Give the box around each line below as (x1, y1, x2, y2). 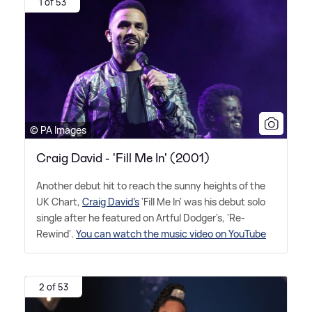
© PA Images (30, 123, 86, 137)
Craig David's (82, 195, 139, 209)
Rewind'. (36, 227, 76, 241)
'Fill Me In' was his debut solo (139, 195, 265, 209)
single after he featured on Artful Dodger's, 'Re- (36, 211, 245, 225)
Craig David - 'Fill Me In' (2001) (36, 150, 210, 167)
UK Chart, (36, 195, 82, 209)
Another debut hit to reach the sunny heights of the (36, 179, 265, 193)
